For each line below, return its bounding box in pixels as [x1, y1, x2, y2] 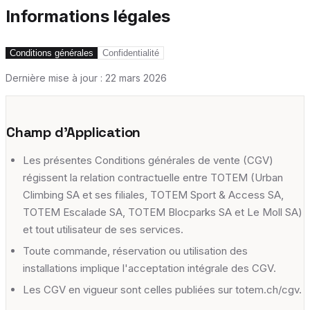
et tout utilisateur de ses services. [23, 222, 183, 236]
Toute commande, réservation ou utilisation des [23, 244, 248, 257]
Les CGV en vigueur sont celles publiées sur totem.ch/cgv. [23, 282, 302, 296]
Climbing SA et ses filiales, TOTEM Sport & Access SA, [23, 188, 284, 201]
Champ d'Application [6, 122, 141, 141]
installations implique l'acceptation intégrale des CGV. [23, 261, 276, 275]
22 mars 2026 [105, 71, 167, 84]
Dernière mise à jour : [6, 71, 102, 84]
